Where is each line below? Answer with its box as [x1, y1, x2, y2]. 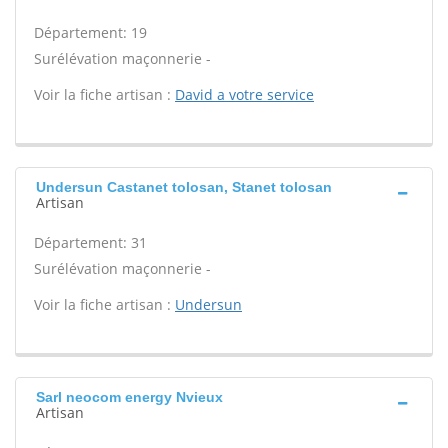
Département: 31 [34, 233, 147, 252]
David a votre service [175, 85, 314, 104]
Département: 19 [34, 23, 147, 42]
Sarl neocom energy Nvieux [36, 389, 223, 405]
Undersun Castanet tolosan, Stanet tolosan [36, 179, 332, 195]
